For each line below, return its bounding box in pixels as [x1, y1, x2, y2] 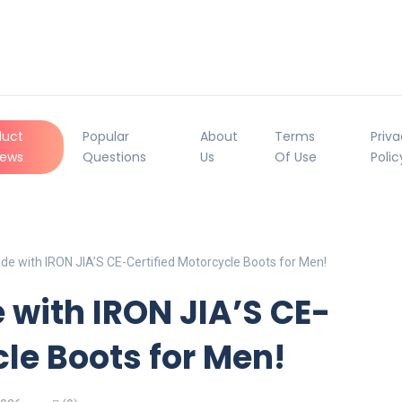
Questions [82, 147, 146, 166]
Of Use [275, 147, 318, 166]
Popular [82, 127, 129, 145]
